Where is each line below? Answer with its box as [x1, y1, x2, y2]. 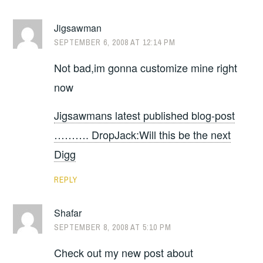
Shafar [54, 205, 82, 220]
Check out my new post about [54, 245, 194, 261]
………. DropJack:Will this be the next [54, 126, 231, 142]
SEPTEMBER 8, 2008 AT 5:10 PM [54, 221, 172, 232]
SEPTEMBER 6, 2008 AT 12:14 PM [54, 36, 176, 48]
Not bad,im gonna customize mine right [54, 60, 238, 76]
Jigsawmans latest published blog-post [54, 107, 235, 123]
